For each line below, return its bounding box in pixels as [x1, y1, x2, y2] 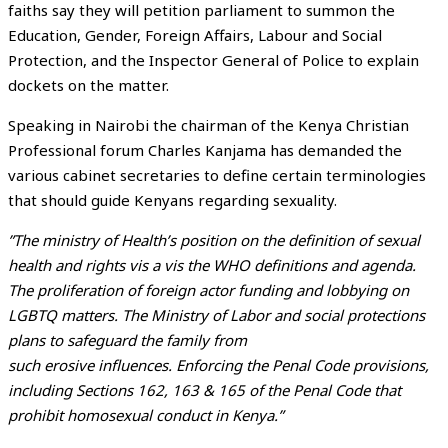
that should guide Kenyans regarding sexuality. [8, 190, 337, 210]
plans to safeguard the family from [8, 330, 247, 350]
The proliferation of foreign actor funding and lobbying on [8, 280, 409, 300]
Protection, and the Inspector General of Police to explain [8, 50, 419, 70]
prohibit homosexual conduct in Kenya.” [8, 405, 283, 425]
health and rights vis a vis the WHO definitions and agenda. [8, 255, 416, 275]
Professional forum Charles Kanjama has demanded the [8, 140, 402, 160]
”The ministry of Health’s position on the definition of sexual [8, 230, 420, 250]
